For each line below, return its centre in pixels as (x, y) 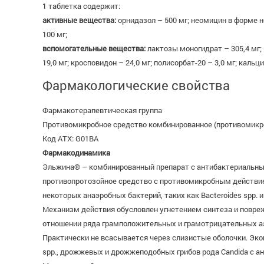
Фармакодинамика (76, 153)
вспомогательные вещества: (94, 48)
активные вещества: (79, 20)
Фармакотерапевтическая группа (102, 110)
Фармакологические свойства (136, 85)
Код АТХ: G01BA (70, 138)
